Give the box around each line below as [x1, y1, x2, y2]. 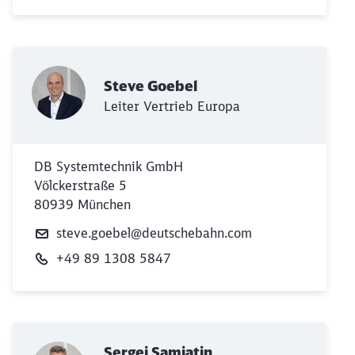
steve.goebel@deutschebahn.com [56, 224, 252, 241]
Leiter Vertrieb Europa [104, 97, 240, 114]
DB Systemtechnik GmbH [34, 158, 183, 174]
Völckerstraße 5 [34, 177, 127, 193]
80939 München [34, 196, 131, 212]
